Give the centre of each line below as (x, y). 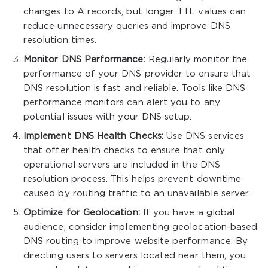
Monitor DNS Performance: (84, 60)
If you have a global (187, 213)
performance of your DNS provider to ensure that (137, 74)
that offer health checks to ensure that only (124, 150)
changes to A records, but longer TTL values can (135, 12)
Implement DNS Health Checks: (93, 136)
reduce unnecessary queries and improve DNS (127, 26)
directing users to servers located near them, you (135, 256)
